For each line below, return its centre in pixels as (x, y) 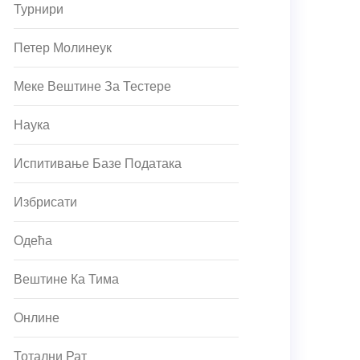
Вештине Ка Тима (66, 279)
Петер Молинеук (63, 48)
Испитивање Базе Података (98, 164)
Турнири (39, 9)
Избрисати (45, 202)
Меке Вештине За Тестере (92, 86)
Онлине (37, 318)
